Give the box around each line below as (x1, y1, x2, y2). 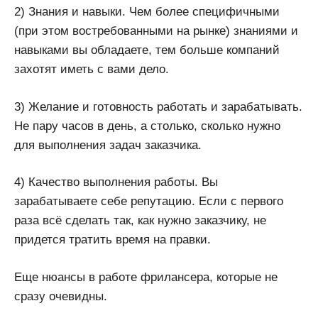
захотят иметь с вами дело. (14, 62, 169, 77)
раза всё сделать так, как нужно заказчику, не (14, 214, 266, 228)
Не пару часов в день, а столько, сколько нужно (14, 119, 280, 133)
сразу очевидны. (14, 289, 107, 303)
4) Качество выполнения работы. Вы (14, 175, 218, 190)
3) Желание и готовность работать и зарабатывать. (14, 99, 302, 114)
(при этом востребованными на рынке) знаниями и (14, 24, 298, 38)
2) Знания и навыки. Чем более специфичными (14, 5, 280, 19)
